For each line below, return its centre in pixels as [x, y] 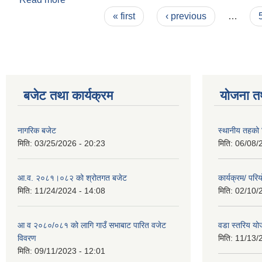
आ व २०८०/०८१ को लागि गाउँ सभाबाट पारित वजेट [92, 225]
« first [124, 16]
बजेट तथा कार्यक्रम [68, 96]
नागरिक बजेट [37, 130]
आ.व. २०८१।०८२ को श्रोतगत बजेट [72, 178]
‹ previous [186, 16]
